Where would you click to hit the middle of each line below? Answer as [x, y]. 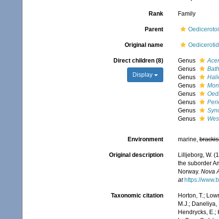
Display [143, 75]
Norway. [189, 172]
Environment [145, 139]
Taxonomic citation [137, 196]
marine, [188, 139]
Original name [144, 45]
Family [186, 14]
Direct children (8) [138, 61]
